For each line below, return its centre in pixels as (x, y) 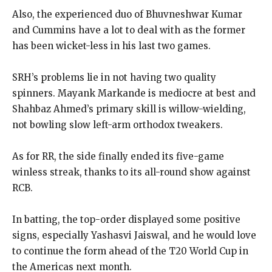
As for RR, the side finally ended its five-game (118, 157)
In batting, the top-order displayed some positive (126, 220)
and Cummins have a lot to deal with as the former (129, 30)
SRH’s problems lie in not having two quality (114, 78)
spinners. (34, 93)
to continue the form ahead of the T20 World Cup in (130, 251)
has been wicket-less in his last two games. (111, 46)
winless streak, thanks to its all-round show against (131, 172)
